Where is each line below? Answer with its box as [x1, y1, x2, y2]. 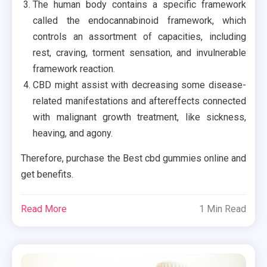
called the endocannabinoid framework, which [33, 15, 246, 27]
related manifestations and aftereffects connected [33, 95, 246, 107]
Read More [21, 203, 67, 215]
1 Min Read [198, 203, 246, 215]
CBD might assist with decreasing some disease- [33, 79, 246, 91]
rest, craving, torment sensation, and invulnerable [33, 47, 246, 59]
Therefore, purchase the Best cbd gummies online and [21, 153, 246, 164]
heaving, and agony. [33, 128, 113, 139]
